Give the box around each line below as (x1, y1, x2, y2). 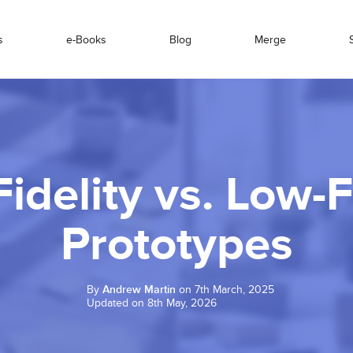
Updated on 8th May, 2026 (87, 296, 217, 310)
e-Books (66, 32, 106, 46)
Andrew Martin (102, 283, 176, 296)
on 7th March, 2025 (176, 283, 274, 296)
